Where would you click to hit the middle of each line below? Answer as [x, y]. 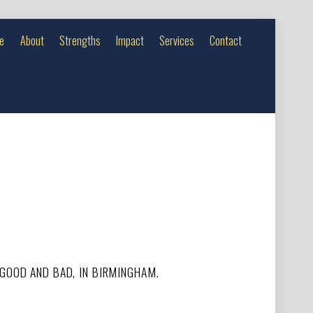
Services [177, 40]
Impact [130, 40]
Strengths [80, 40]
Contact [226, 40]
